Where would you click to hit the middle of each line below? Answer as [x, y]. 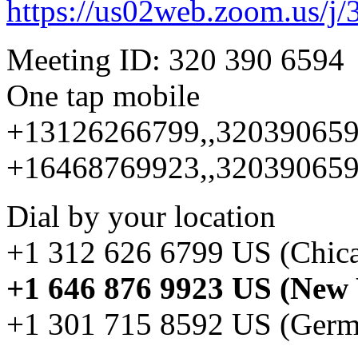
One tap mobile [103, 95]
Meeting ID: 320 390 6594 [175, 59]
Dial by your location [141, 216]
